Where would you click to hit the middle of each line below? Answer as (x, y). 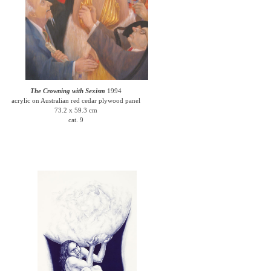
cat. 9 (76, 120)
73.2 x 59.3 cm (76, 110)
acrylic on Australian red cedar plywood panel (76, 100)
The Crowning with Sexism (68, 91)
